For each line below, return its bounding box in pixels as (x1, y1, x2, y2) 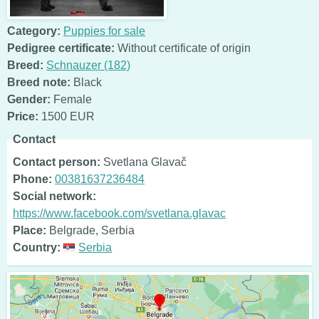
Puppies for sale (63, 24, 145, 37)
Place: (13, 224, 46, 236)
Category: (7, 24, 61, 37)
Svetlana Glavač (100, 155, 187, 168)
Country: (13, 241, 61, 253)
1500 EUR (38, 110, 95, 122)
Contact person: (13, 155, 100, 168)
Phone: (13, 172, 52, 185)
